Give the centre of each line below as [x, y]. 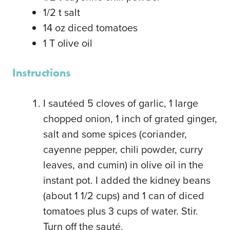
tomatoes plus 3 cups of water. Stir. [121, 211]
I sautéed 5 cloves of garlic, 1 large [121, 103]
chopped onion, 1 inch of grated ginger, [130, 119]
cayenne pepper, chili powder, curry [123, 149]
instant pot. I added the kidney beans [127, 180]
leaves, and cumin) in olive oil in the [123, 165]
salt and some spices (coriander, [115, 134]
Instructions [42, 73]
